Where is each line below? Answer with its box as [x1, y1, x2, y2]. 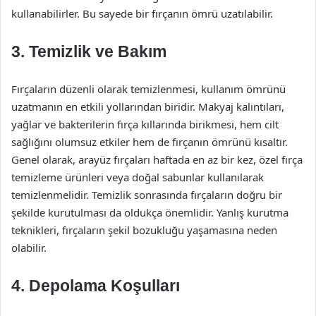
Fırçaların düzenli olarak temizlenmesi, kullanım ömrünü [11, 82, 286, 96]
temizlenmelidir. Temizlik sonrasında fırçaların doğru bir [11, 188, 282, 202]
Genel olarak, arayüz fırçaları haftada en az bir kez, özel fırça [11, 152, 303, 166]
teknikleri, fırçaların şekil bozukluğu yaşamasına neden [11, 223, 277, 237]
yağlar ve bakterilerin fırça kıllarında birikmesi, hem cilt [11, 117, 279, 131]
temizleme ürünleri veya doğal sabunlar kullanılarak [11, 170, 264, 184]
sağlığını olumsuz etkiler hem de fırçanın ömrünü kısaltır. [11, 135, 288, 149]
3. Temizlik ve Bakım [11, 42, 166, 61]
